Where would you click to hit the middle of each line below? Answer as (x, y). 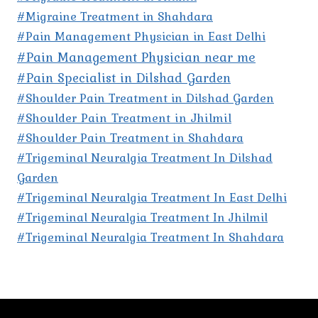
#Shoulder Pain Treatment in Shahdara (130, 138)
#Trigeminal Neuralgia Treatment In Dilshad (145, 158)
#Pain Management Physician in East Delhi (141, 37)
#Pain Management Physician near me (136, 57)
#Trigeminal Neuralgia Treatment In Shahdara (150, 237)
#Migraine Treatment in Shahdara (115, 17)
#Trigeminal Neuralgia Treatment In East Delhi (152, 198)
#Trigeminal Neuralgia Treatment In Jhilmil (142, 218)
